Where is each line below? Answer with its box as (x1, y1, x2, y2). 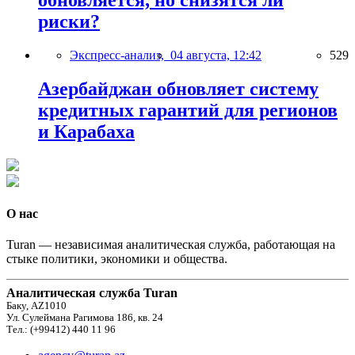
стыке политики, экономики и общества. (6, 252, 227, 266)
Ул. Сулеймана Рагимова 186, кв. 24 (6, 312, 163, 324)
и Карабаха (38, 120, 135, 142)
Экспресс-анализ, (70, 48, 170, 62)
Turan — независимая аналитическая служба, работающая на (6, 238, 335, 252)
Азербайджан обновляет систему (38, 78, 319, 99)
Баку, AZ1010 (6, 300, 67, 312)
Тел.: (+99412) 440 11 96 (6, 324, 116, 336)
